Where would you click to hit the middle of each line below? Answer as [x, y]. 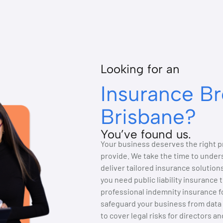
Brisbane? [148, 117]
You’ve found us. [146, 134]
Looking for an [140, 69]
